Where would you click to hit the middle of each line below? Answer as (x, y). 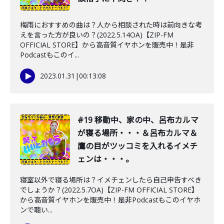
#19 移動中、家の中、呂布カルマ (138, 120)
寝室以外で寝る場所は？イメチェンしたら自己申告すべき (111, 180)
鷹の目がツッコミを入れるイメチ (137, 146)
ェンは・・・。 (105, 159)
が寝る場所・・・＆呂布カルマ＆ (137, 133)
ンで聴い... (36, 210)
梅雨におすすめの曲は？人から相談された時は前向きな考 (111, 25)
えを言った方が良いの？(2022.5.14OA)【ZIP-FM (97, 35)
